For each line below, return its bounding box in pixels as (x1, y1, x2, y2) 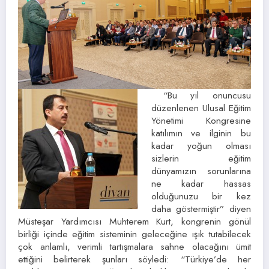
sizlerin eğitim (151, 151, 251, 165)
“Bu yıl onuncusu (163, 88, 251, 102)
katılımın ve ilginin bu (151, 125, 251, 140)
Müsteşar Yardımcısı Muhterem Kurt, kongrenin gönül (18, 214, 251, 228)
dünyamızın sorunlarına (151, 163, 251, 178)
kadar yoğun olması (151, 138, 251, 153)
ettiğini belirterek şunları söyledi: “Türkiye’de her (18, 252, 251, 266)
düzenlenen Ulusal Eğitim (151, 100, 251, 115)
